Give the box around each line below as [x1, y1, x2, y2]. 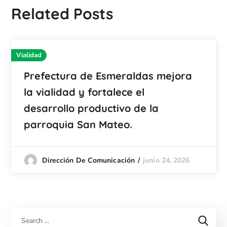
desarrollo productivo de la [24, 102, 159, 115]
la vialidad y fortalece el [24, 86, 145, 99]
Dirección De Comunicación [42, 156, 135, 166]
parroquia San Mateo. [24, 118, 133, 131]
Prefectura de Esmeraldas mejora [24, 69, 193, 83]
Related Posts [11, 4, 113, 24]
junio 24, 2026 [143, 156, 190, 166]
